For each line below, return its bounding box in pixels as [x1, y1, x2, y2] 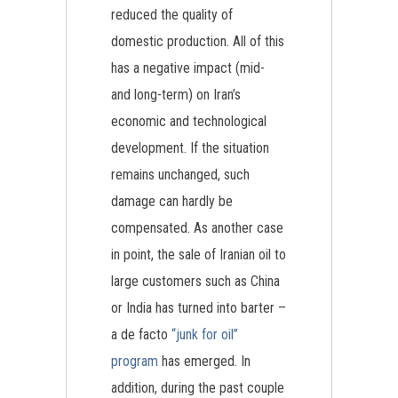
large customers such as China [111, 273, 280, 290]
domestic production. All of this [111, 33, 284, 50]
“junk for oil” [171, 326, 238, 343]
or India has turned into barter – [111, 299, 286, 316]
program [111, 353, 158, 370]
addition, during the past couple [111, 379, 284, 396]
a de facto [111, 326, 171, 343]
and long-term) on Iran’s [111, 86, 241, 103]
